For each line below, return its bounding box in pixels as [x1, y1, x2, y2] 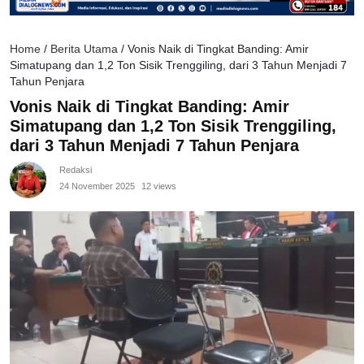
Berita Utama [50, 43, 118, 56]
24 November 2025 [59, 181, 135, 192]
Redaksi [59, 165, 92, 175]
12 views [141, 181, 176, 192]
